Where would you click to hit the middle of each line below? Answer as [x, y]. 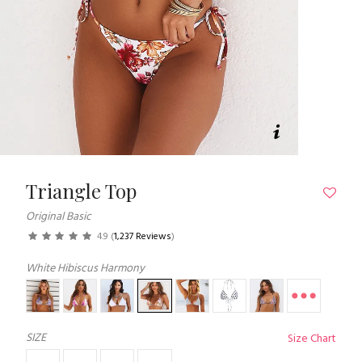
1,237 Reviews [142, 236]
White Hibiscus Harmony [85, 268]
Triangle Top [81, 190]
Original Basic [59, 217]
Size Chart [312, 339]
